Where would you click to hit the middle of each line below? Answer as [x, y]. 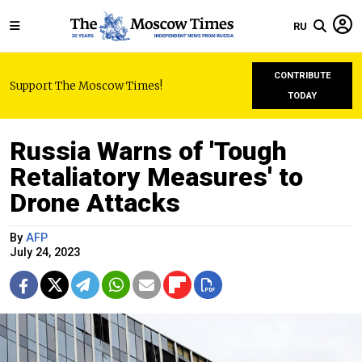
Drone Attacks [95, 203]
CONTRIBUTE [302, 76]
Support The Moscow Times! [86, 86]
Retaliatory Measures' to [156, 177]
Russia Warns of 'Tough [148, 151]
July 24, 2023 [45, 253]
